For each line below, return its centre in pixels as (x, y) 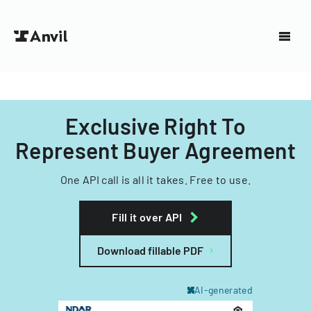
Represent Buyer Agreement (155, 150)
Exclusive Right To (155, 126)
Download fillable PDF (150, 250)
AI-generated (224, 290)
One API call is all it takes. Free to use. (155, 179)
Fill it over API (147, 217)
